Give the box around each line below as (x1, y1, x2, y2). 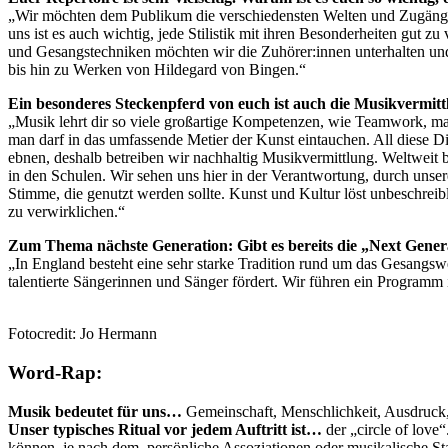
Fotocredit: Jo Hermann (8, 325, 157, 343)
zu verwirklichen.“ (8, 203, 125, 221)
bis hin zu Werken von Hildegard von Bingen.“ (8, 61, 306, 79)
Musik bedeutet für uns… (8, 402, 182, 420)
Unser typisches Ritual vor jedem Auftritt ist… (8, 420, 322, 438)
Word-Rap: (8, 362, 102, 384)
